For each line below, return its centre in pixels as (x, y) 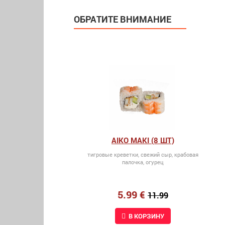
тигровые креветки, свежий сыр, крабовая (143, 154)
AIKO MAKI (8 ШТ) (143, 140)
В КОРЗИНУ (146, 216)
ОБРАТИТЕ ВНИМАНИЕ (123, 19)
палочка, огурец (143, 162)
